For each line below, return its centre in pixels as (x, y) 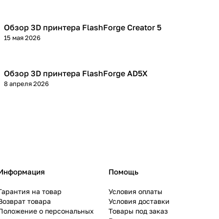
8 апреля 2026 (26, 84)
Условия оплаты (135, 192)
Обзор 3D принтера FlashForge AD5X (76, 74)
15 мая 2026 (22, 38)
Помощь (123, 172)
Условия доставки (139, 201)
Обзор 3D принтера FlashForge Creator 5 (83, 28)
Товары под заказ (138, 211)
